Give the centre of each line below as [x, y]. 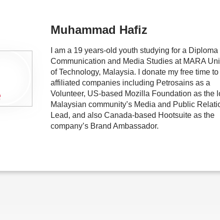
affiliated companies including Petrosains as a [130, 83]
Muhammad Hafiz [99, 30]
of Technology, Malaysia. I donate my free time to [135, 72]
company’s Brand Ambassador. [106, 126]
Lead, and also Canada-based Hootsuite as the [133, 115]
